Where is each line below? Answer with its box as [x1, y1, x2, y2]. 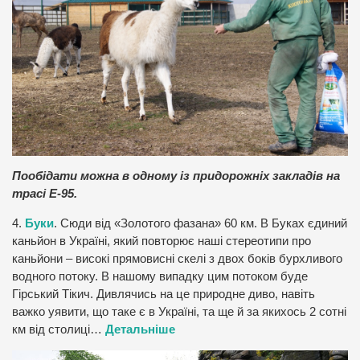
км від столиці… [12, 322, 105, 336]
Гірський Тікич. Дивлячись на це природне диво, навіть [12, 287, 315, 301]
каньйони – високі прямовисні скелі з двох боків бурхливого [12, 252, 342, 265]
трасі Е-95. [12, 187, 77, 201]
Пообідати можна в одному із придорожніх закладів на [12, 170, 340, 183]
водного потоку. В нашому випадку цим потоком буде [12, 269, 308, 283]
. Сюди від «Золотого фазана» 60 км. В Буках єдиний [54, 216, 347, 230]
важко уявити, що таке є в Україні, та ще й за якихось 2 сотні [12, 305, 346, 318]
